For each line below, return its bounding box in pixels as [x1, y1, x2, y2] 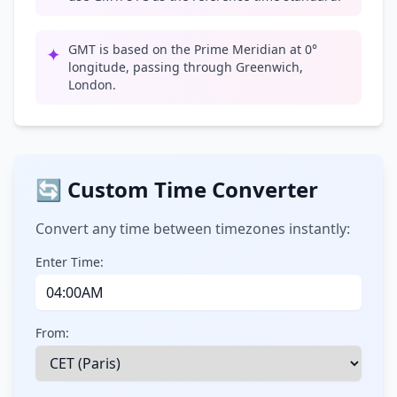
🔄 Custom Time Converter [35, 175, 318, 204]
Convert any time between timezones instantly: [35, 219, 350, 238]
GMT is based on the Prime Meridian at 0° [68, 41, 317, 58]
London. [68, 76, 116, 93]
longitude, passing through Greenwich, [68, 58, 303, 75]
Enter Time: [35, 253, 104, 270]
